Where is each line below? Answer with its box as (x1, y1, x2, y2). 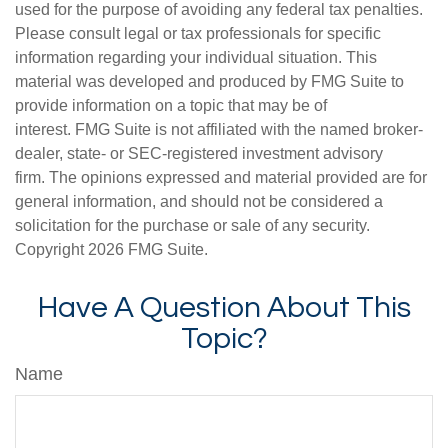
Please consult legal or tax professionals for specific (15, 25, 381, 43)
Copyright (15, 241, 88, 259)
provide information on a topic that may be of (15, 97, 327, 115)
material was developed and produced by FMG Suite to (15, 73, 404, 91)
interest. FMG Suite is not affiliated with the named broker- (15, 121, 423, 139)
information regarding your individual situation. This (15, 49, 377, 67)
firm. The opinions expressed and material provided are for (15, 169, 427, 187)
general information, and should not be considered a (15, 193, 383, 211)
